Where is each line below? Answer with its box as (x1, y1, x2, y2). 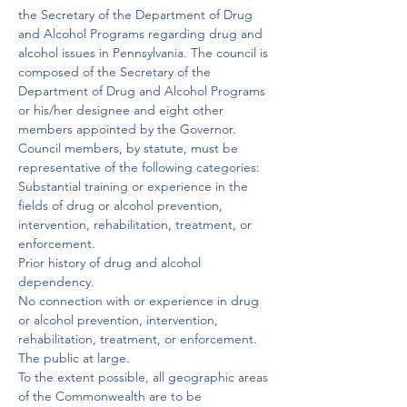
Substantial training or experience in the (18, 178, 252, 194)
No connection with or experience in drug (18, 293, 263, 309)
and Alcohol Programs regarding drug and (18, 25, 266, 42)
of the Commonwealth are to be (18, 388, 205, 404)
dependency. (18, 273, 94, 290)
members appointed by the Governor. (18, 121, 236, 137)
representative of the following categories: (18, 159, 260, 175)
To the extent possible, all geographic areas (18, 369, 272, 385)
